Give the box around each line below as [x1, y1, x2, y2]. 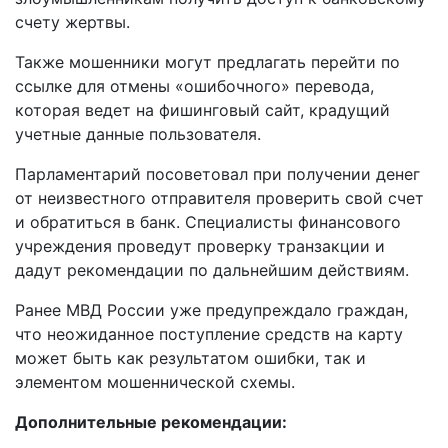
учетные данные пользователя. [15, 123, 261, 144]
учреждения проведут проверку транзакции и [15, 235, 385, 256]
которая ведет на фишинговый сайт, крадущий [15, 99, 390, 120]
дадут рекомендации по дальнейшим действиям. [15, 259, 409, 280]
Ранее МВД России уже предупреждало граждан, [15, 299, 408, 320]
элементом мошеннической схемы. [15, 371, 295, 392]
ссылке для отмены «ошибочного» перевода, [15, 75, 374, 96]
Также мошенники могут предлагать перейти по [15, 51, 400, 72]
